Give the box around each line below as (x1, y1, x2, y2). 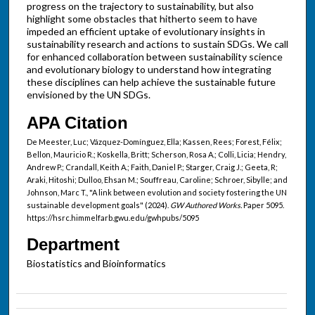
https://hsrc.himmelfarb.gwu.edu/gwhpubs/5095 (26, 213, 199, 223)
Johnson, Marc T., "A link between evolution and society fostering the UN (26, 188, 287, 198)
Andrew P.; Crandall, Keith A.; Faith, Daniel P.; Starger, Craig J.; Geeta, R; (26, 162, 278, 172)
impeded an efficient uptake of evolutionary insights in (26, 25, 265, 38)
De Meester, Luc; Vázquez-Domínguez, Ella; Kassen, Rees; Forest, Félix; (26, 137, 282, 147)
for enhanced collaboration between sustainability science (26, 51, 283, 63)
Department (26, 234, 120, 254)
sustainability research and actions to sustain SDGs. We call (26, 38, 288, 51)
